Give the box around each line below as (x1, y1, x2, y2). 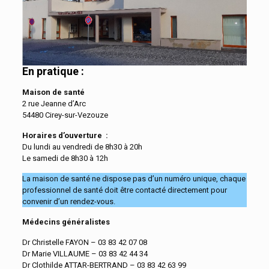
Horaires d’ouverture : (22, 130, 108, 140)
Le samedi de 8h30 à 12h (22, 153, 108, 163)
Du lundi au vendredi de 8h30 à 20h (22, 142, 142, 151)
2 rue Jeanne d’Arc (22, 98, 86, 108)
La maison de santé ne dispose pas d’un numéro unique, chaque (22, 174, 246, 183)
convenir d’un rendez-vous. (22, 196, 115, 206)
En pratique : (22, 64, 84, 77)
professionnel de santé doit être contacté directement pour (22, 185, 227, 195)
